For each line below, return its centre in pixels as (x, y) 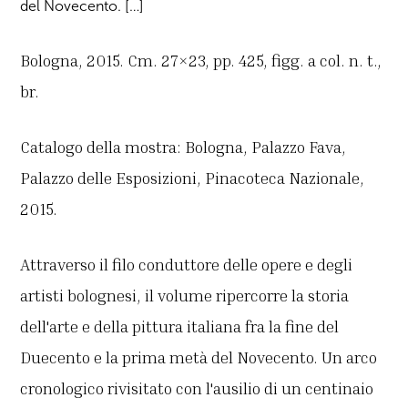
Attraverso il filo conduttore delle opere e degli (187, 265)
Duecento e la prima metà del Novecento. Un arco (199, 357)
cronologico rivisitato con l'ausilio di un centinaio (197, 388)
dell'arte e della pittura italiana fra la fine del (180, 326)
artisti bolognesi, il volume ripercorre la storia (185, 296)
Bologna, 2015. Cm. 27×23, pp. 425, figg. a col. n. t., (201, 61)
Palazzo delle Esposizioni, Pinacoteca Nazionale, (193, 178)
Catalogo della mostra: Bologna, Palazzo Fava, (184, 147)
